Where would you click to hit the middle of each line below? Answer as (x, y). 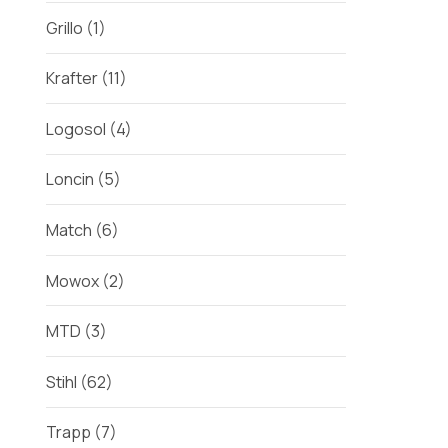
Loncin (70, 179)
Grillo (64, 27)
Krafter (72, 78)
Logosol (76, 128)
